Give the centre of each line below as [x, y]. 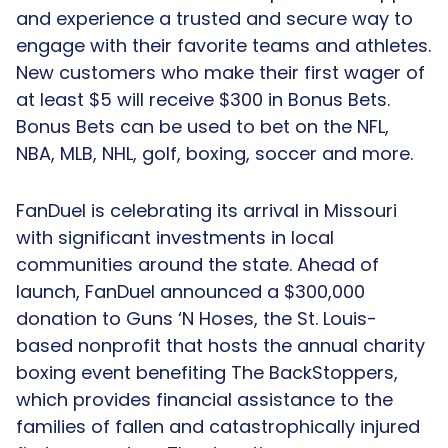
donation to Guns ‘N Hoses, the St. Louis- [196, 318]
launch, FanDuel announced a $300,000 [190, 291]
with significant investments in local [175, 237]
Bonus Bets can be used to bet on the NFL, [202, 126]
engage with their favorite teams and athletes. [223, 45]
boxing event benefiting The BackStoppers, [207, 372]
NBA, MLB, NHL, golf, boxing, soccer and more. [214, 153]
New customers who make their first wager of [220, 72]
